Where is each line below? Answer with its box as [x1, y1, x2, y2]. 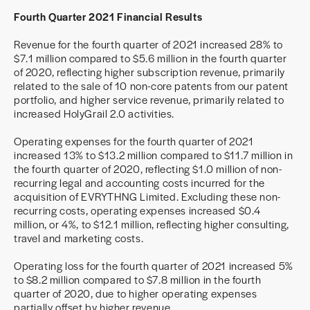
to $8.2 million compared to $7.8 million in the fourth [14, 272, 262, 286]
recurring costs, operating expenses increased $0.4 [14, 203, 262, 217]
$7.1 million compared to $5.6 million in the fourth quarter [14, 51, 287, 65]
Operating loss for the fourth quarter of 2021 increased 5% [14, 258, 293, 273]
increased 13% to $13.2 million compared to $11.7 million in [14, 147, 293, 162]
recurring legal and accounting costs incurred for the [14, 175, 265, 190]
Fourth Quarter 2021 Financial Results [14, 9, 203, 24]
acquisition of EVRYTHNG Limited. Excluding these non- [14, 189, 281, 203]
